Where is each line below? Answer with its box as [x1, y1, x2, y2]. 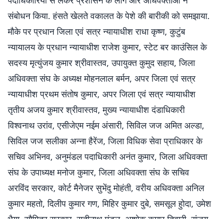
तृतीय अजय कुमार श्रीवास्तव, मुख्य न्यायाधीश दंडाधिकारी [8, 104, 185, 115]
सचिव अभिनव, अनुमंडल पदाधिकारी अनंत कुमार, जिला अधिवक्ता [8, 151, 207, 162]
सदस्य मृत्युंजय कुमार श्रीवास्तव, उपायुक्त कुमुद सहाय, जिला [8, 57, 195, 68]
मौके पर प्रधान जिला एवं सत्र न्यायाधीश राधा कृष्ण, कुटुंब [8, 25, 185, 37]
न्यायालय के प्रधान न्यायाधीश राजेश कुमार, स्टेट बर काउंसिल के [8, 41, 207, 53]
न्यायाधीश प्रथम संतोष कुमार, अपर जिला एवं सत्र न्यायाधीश [8, 88, 196, 100]
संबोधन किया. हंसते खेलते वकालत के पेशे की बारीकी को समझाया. [8, 10, 210, 22]
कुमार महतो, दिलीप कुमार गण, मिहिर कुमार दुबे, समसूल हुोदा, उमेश [8, 197, 211, 209]
